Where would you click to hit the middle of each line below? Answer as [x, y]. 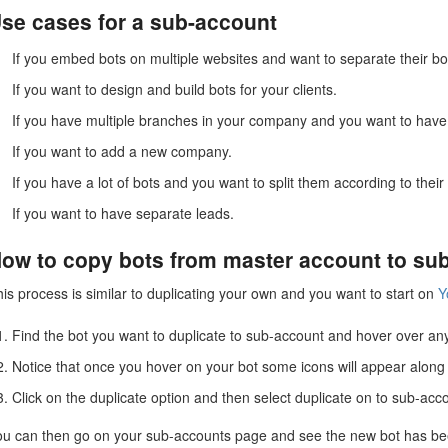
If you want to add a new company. [122, 151]
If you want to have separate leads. [123, 213]
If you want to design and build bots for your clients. [175, 89]
